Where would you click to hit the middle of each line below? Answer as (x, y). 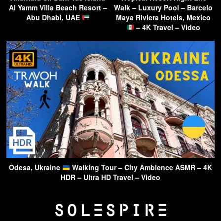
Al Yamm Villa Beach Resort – (58, 7)
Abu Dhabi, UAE (54, 17)
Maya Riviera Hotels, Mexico (163, 17)
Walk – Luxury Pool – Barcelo (163, 7)
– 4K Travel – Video (167, 27)
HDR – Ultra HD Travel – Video (110, 177)
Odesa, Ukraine (36, 167)
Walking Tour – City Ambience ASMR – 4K (141, 167)
